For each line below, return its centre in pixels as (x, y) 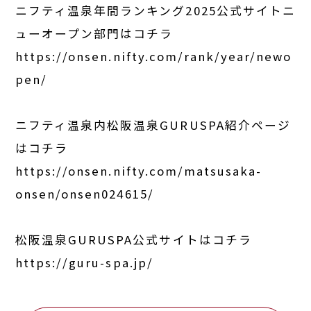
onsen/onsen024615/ (85, 193)
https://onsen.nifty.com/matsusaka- (138, 170)
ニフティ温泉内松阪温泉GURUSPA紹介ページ (153, 125)
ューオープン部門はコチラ (94, 33)
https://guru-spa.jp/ (84, 262)
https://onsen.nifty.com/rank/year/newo (153, 56)
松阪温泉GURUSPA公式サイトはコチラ (134, 239)
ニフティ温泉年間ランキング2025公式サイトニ (155, 10)
